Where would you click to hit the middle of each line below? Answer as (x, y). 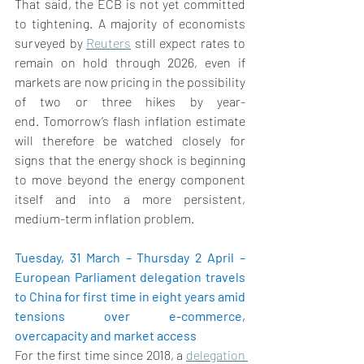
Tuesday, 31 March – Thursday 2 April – (130, 258)
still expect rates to (188, 43)
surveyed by (50, 43)
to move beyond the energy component (130, 180)
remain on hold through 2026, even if (130, 63)
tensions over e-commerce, (130, 316)
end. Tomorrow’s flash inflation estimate (130, 121)
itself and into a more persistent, (130, 199)
